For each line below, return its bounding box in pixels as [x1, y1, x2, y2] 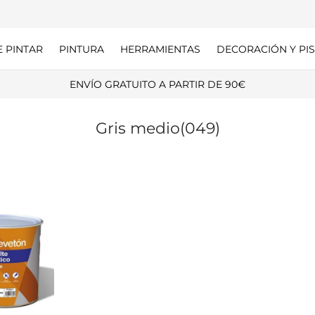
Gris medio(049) [95, 119, 220, 138]
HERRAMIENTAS [120, 42, 200, 56]
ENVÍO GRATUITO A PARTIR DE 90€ [70, 78, 245, 91]
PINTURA [58, 42, 104, 56]
